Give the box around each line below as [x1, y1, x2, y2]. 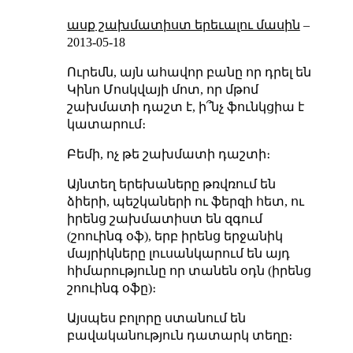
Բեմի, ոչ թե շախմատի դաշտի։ [66, 147, 270, 161]
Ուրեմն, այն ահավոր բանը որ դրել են [66, 65, 311, 79]
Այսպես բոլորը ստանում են [66, 310, 246, 325]
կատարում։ [66, 117, 146, 131]
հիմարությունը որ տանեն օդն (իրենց [66, 263, 311, 277]
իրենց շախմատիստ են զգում [66, 211, 262, 225]
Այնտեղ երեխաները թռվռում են [66, 176, 276, 191]
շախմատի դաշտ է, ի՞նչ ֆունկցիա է [66, 99, 304, 113]
